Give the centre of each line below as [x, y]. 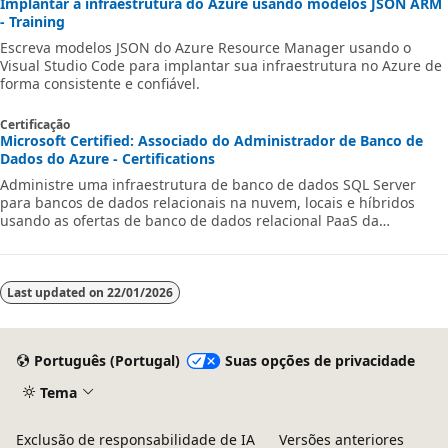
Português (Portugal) [106, 361]
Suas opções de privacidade [319, 361]
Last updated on [57, 292]
